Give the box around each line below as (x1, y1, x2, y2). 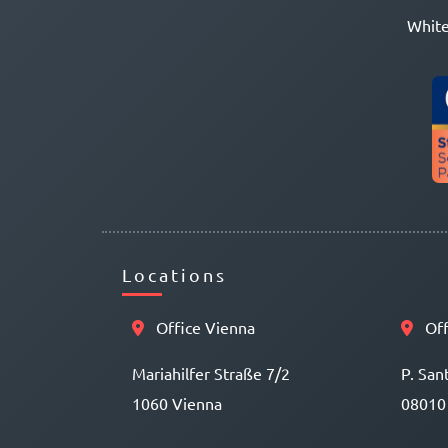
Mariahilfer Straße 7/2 (132, 362, 290, 383)
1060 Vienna (132, 392, 222, 413)
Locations (122, 263, 227, 285)
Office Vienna (152, 316, 255, 337)
